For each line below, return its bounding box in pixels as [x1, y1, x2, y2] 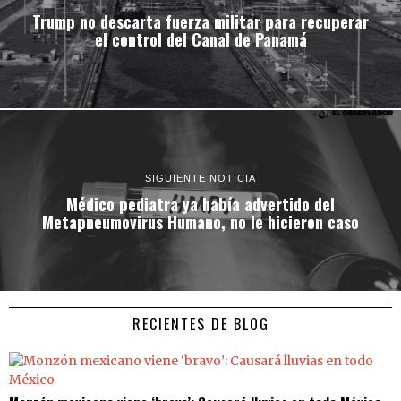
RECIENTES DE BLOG [132, 313, 269, 336]
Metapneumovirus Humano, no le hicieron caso [42, 209, 359, 234]
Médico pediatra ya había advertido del [66, 191, 335, 216]
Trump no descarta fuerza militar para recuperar [32, 9, 369, 34]
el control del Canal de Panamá [94, 27, 307, 52]
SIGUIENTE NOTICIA [145, 172, 256, 183]
